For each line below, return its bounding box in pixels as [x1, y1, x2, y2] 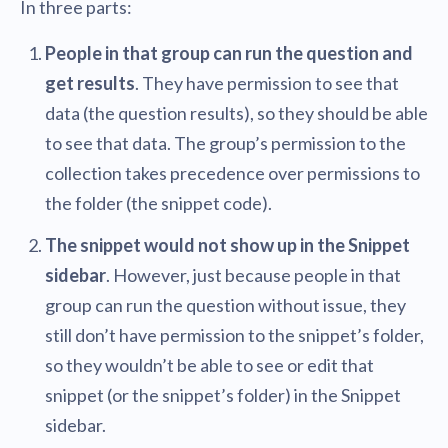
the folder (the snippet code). [45, 192, 272, 215]
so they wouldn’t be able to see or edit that [45, 354, 374, 377]
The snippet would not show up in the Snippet [45, 234, 410, 257]
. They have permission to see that [135, 72, 399, 95]
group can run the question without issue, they [45, 294, 406, 317]
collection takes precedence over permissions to [45, 162, 420, 185]
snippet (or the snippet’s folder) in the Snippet [45, 384, 401, 407]
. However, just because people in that [106, 264, 401, 287]
